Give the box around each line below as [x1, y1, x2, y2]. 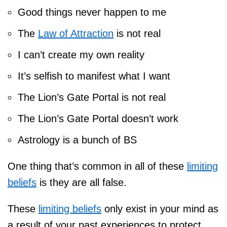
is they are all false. [36, 177, 127, 188]
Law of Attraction [38, 28, 113, 40]
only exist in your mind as [101, 203, 218, 215]
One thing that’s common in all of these [8, 161, 187, 172]
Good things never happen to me [18, 7, 166, 18]
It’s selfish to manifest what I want [18, 70, 170, 82]
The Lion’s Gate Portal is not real [18, 92, 166, 103]
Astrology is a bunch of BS [18, 134, 137, 146]
